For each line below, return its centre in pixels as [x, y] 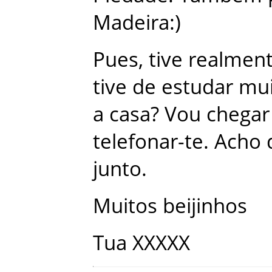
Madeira [131, 22]
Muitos [125, 205]
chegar [238, 114]
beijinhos [205, 205]
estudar [197, 86]
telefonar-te [148, 141]
